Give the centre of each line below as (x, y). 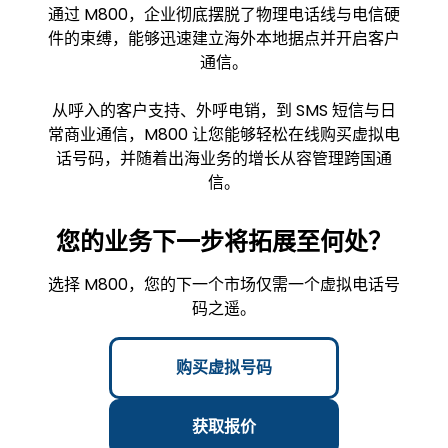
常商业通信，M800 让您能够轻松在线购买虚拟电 (223, 134)
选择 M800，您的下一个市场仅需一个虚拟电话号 (223, 284)
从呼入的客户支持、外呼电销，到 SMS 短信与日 (223, 110)
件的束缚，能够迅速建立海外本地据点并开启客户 (223, 38)
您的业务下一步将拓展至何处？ (223, 241)
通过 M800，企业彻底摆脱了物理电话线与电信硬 (223, 14)
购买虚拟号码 (223, 367)
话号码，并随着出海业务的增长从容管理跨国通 (223, 158)
